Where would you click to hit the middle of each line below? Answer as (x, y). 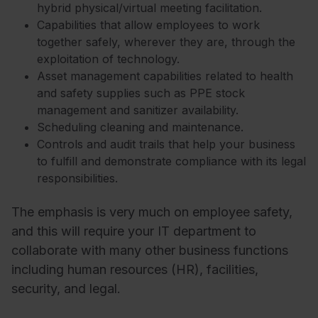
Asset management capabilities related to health (165, 76)
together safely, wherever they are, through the (166, 42)
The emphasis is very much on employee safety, (152, 212)
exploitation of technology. (108, 59)
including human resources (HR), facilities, (135, 270)
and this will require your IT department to (134, 231)
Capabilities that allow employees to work (148, 24)
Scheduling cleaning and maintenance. (140, 127)
